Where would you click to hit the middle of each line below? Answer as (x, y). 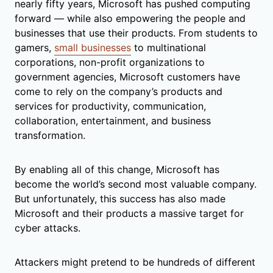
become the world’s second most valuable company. (136, 184)
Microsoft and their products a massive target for (129, 213)
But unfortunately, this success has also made (120, 198)
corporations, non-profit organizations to (110, 62)
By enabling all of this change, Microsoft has (117, 169)
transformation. (50, 135)
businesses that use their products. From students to (136, 33)
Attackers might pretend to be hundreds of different (135, 262)
